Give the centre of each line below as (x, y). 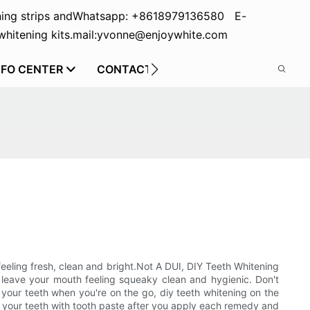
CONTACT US (134, 69)
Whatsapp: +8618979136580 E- (159, 16)
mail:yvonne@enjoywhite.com (150, 35)
